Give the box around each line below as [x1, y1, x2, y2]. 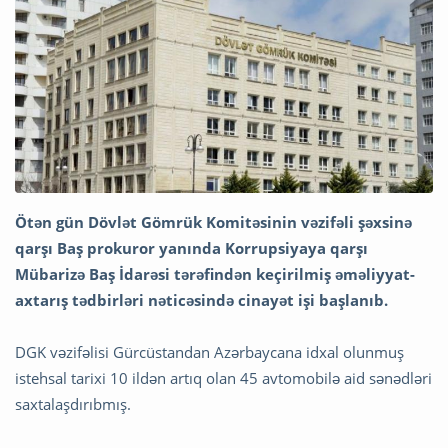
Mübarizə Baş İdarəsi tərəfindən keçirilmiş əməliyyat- [15, 263, 415, 284]
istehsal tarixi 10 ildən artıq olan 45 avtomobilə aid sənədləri [15, 367, 432, 388]
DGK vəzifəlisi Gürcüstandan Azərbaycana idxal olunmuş [15, 341, 404, 362]
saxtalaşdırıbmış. [15, 393, 131, 414]
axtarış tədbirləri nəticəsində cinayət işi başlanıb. [15, 289, 388, 310]
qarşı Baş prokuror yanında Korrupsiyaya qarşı [15, 237, 368, 258]
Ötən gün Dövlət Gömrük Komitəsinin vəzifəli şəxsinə [15, 211, 412, 232]
